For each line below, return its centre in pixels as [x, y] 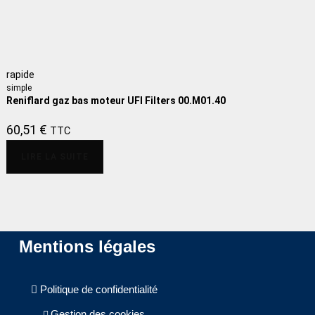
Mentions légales [87, 247]
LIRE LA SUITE [55, 156]
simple [19, 88]
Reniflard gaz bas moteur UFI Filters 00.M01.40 [116, 100]
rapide [21, 74]
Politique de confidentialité [98, 290]
